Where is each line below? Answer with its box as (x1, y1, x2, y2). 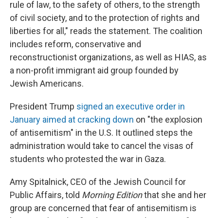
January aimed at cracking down (10, 114, 134, 125)
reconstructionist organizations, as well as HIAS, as (10, 52, 207, 62)
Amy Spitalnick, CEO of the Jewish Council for (10, 177, 186, 187)
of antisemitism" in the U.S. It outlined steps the (10, 127, 193, 138)
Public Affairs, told (10, 190, 82, 200)
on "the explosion (134, 114, 202, 125)
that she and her (144, 190, 206, 200)
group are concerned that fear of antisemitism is (10, 203, 197, 213)
